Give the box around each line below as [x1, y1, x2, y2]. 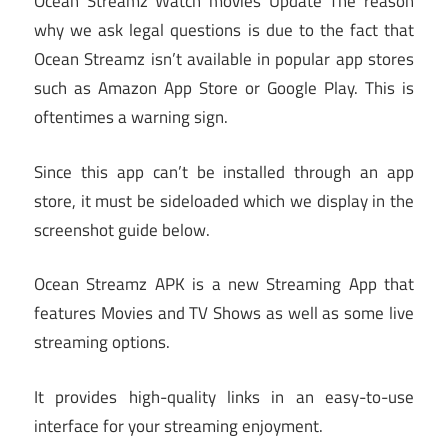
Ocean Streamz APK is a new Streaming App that [34, 271, 414, 298]
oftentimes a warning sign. [34, 104, 228, 131]
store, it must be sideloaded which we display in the [34, 187, 414, 214]
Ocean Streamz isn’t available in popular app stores [34, 46, 414, 73]
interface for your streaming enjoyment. [34, 412, 323, 439]
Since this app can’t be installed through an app [34, 158, 414, 185]
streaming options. [34, 329, 170, 356]
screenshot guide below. [34, 216, 210, 243]
